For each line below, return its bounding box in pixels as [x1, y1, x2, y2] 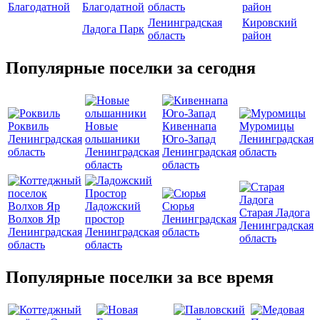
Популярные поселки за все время [6, 267, 274, 286]
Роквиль [8, 119, 49, 132]
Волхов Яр [8, 212, 60, 225]
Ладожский [85, 199, 141, 212]
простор [85, 212, 124, 225]
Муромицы [239, 119, 294, 132]
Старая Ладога [239, 206, 310, 219]
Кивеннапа [162, 119, 216, 132]
